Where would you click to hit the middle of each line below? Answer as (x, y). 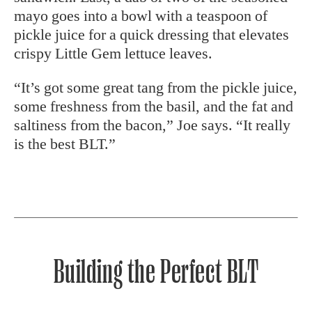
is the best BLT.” (65, 144)
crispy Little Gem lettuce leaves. (113, 53)
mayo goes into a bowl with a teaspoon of (141, 16)
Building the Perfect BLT (156, 272)
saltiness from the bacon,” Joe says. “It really (152, 125)
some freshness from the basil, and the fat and (154, 106)
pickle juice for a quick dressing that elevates (151, 34)
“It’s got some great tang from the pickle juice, (156, 87)
